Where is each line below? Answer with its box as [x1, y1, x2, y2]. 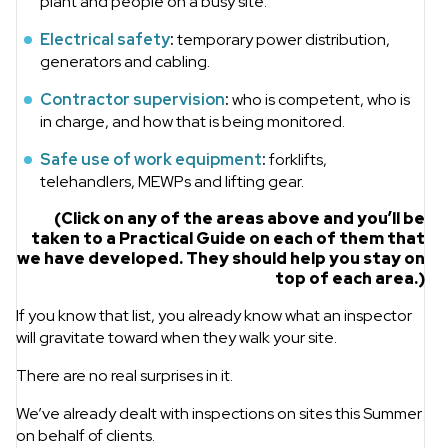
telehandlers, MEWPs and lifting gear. [40, 171, 304, 193]
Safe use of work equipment [40, 149, 262, 171]
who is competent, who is [229, 89, 410, 111]
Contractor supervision [40, 89, 225, 111]
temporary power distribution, [174, 29, 390, 51]
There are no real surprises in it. [16, 365, 233, 387]
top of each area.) [274, 268, 425, 290]
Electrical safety [40, 29, 170, 51]
